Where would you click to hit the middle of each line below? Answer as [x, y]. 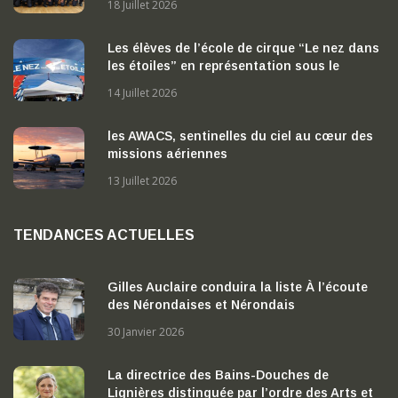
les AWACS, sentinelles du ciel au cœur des [240, 135]
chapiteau [139, 83]
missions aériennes [167, 153]
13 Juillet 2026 [142, 180]
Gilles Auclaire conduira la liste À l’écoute [238, 287]
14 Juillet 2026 [142, 92]
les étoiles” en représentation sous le [223, 65]
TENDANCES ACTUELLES [104, 235]
